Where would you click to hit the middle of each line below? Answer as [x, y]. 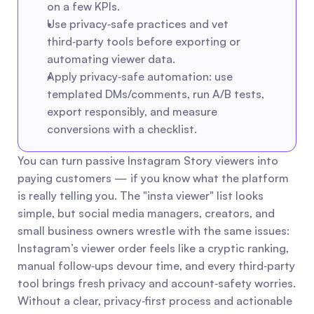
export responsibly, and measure [132, 111]
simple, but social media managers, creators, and [146, 213]
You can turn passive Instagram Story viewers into [148, 161]
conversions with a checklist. [122, 129]
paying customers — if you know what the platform [153, 178]
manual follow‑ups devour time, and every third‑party [156, 266]
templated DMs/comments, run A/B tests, [156, 94]
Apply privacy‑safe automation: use [140, 76]
